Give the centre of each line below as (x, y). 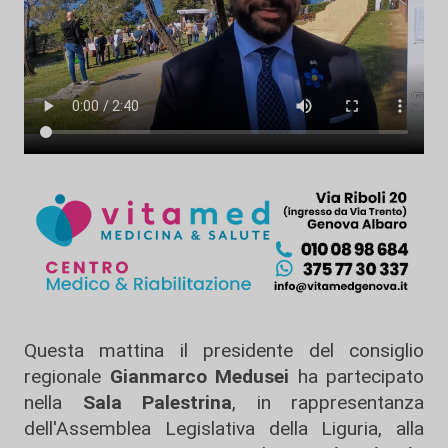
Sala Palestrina (147, 402)
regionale (67, 376)
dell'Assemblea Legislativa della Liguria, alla (224, 428)
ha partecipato (356, 376)
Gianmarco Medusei (199, 376)
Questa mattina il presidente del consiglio (224, 350)
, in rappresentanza (328, 402)
